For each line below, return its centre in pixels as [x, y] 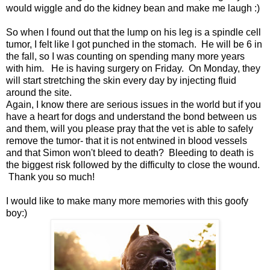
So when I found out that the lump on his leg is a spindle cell [133, 32]
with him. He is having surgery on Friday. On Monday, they [133, 68]
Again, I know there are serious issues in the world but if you [133, 104]
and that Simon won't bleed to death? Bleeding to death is [130, 152]
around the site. [39, 92]
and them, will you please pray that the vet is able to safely [130, 128]
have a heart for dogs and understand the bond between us [131, 116]
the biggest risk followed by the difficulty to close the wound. [133, 165]
